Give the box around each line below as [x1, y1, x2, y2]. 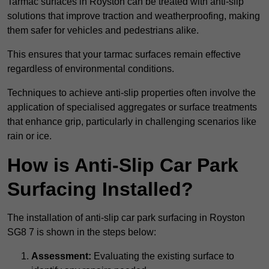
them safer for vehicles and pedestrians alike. [7, 25, 199, 36]
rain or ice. [7, 131, 52, 142]
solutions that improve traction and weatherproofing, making [7, 11, 260, 22]
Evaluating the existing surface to [91, 251, 234, 262]
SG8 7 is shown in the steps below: [7, 227, 156, 238]
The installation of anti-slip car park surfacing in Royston [7, 213, 245, 223]
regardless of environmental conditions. [7, 64, 174, 74]
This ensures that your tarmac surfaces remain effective [7, 49, 241, 60]
